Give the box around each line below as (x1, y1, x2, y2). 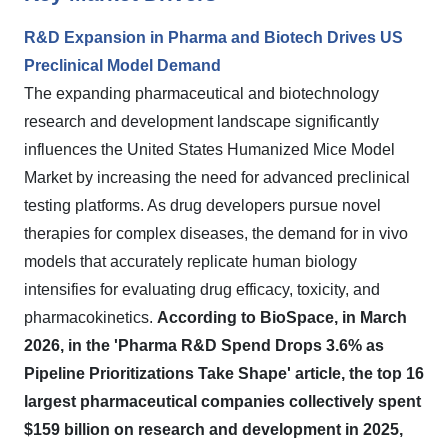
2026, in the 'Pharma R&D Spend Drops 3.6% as (24, 337, 384, 354)
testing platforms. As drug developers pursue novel (24, 197, 381, 214)
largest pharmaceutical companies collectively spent (24, 393, 421, 410)
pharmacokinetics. (24, 309, 157, 326)
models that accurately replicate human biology (24, 253, 357, 270)
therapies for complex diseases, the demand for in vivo (24, 225, 408, 242)
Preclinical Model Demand (24, 57, 221, 74)
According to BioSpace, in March (157, 309, 407, 326)
